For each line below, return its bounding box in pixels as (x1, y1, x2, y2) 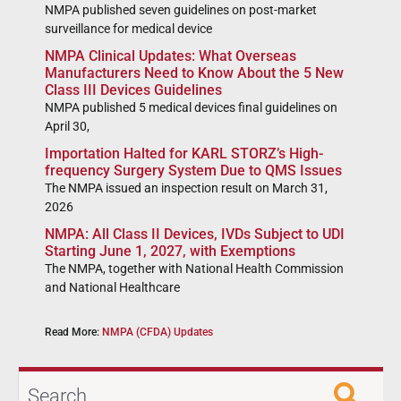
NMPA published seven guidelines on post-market (45, 3, 317, 18)
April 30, (45, 119, 90, 134)
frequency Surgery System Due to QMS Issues (45, 162, 342, 180)
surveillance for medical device (45, 21, 212, 37)
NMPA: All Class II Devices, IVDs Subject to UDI (45, 226, 345, 243)
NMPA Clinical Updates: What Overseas (45, 47, 296, 65)
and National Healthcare (45, 280, 180, 295)
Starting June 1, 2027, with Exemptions (45, 243, 295, 260)
